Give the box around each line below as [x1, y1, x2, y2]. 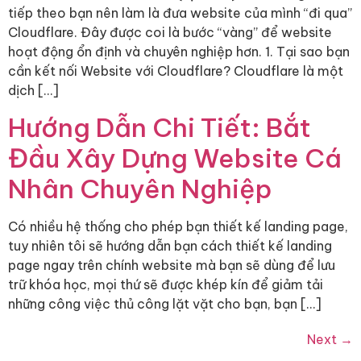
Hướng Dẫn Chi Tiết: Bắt [8, 110, 311, 143]
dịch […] [8, 82, 59, 99]
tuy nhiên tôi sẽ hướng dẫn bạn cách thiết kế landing [8, 237, 332, 254]
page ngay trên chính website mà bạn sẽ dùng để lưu [8, 256, 335, 273]
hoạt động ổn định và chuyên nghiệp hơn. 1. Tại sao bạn [8, 44, 350, 60]
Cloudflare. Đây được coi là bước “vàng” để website [8, 24, 332, 41]
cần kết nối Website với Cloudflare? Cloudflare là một [8, 63, 343, 80]
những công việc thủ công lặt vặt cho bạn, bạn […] [8, 295, 322, 312]
